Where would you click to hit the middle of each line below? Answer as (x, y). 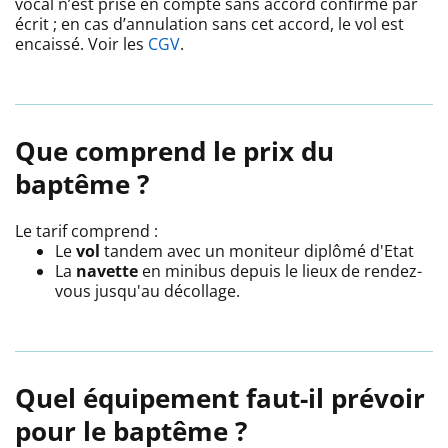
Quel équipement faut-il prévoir (220, 398)
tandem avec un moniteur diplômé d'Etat (259, 251)
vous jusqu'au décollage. (147, 291)
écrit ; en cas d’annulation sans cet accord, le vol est (209, 24)
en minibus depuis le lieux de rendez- (280, 271)
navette (107, 271)
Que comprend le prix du (174, 151)
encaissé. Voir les (81, 44)
